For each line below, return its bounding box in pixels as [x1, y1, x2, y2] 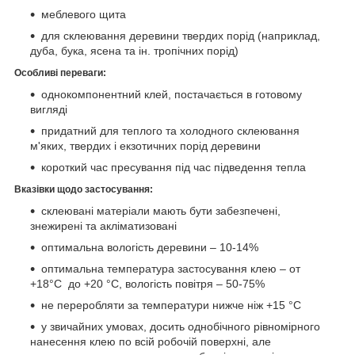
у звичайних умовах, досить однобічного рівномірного [41, 319, 320, 333]
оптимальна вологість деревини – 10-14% [41, 240, 258, 254]
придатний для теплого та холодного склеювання [41, 124, 300, 137]
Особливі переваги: [14, 67, 106, 78]
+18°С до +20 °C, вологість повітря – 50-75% [30, 277, 265, 290]
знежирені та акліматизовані [30, 219, 177, 232]
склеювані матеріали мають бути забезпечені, [41, 204, 281, 217]
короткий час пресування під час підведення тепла [41, 160, 306, 174]
